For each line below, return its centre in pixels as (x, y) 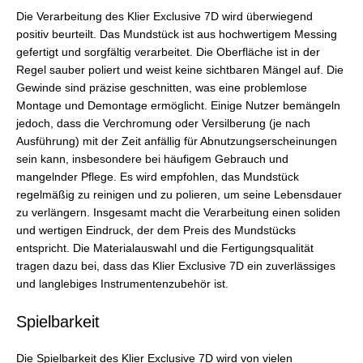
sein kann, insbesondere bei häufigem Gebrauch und (152, 160)
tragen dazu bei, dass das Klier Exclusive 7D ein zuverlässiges (176, 267)
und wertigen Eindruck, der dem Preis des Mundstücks (156, 231)
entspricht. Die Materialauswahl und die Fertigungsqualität (165, 249)
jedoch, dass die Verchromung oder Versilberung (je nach (163, 124)
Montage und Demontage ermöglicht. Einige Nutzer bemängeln (178, 106)
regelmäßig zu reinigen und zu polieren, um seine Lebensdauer (179, 195)
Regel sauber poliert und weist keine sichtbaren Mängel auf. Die (180, 70)
